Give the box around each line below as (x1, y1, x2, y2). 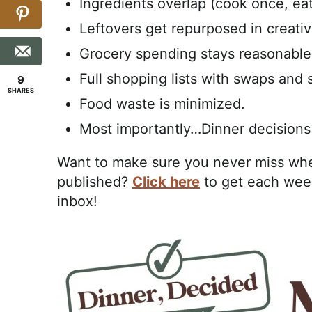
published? (57, 173, 132, 190)
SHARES (8, 86, 34, 94)
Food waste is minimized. (79, 95, 245, 112)
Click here (132, 173, 200, 190)
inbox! (57, 193, 97, 210)
